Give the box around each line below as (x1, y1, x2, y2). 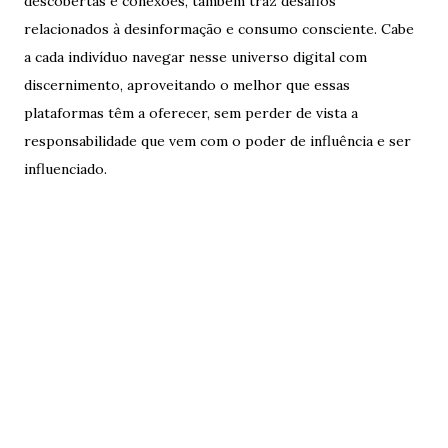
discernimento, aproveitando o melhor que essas (24, 76, 350, 94)
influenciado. (24, 160, 107, 178)
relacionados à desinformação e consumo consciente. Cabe (24, 20, 414, 38)
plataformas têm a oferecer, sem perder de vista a (24, 104, 358, 122)
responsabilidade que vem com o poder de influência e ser (24, 132, 411, 150)
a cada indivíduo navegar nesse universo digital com (24, 48, 367, 66)
